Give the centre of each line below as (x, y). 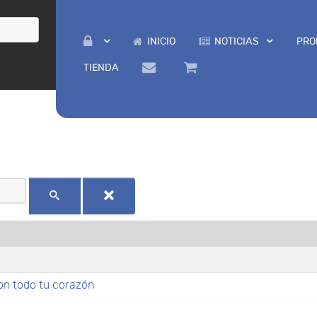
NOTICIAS (237, 41)
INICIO (161, 41)
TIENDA (101, 68)
